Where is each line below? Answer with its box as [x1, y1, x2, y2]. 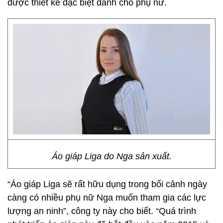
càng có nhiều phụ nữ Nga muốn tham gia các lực [7, 193, 206, 203]
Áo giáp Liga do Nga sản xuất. [51, 151, 172, 161]
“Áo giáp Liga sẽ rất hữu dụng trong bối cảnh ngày [7, 179, 207, 189]
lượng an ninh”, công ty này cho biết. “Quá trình [7, 206, 196, 216]
